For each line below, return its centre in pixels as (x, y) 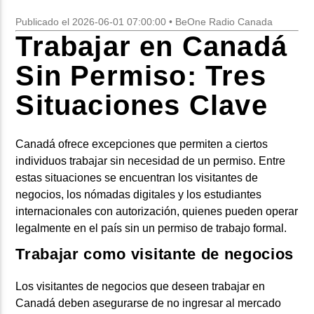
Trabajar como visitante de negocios (155, 254)
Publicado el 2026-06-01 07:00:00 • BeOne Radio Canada (144, 22)
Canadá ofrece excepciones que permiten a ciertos (142, 144)
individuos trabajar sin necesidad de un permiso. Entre (151, 161)
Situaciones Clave (142, 105)
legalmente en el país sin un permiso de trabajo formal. (151, 228)
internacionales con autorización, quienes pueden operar (157, 211)
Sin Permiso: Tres (141, 76)
